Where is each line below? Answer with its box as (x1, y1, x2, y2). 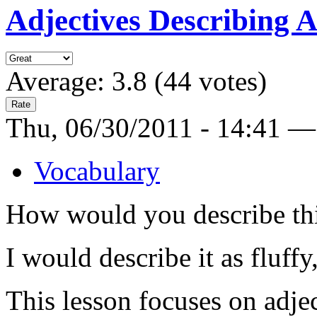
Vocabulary (34, 156, 160, 187)
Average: (6, 66, 112, 97)
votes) (192, 66, 267, 97)
